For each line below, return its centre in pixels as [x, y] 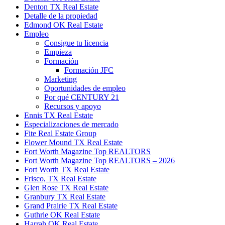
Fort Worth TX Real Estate [67, 170]
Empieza [58, 52]
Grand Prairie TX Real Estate [71, 206]
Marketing [61, 79]
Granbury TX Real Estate [65, 197]
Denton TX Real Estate [61, 7]
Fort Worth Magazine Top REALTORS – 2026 [99, 161]
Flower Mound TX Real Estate [73, 143]
